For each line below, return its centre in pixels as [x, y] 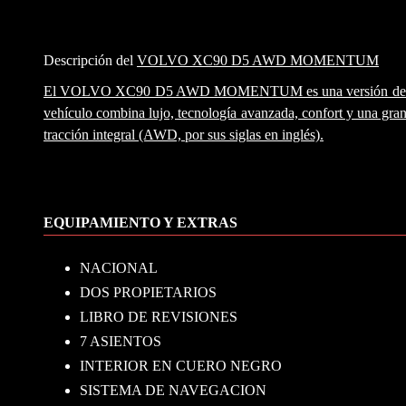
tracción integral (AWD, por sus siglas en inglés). [184, 135]
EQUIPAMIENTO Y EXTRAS [140, 223]
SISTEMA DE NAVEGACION [173, 390]
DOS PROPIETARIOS [148, 292]
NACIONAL [119, 267]
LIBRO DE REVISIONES [159, 316]
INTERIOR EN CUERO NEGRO [181, 365]
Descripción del [90, 60]
